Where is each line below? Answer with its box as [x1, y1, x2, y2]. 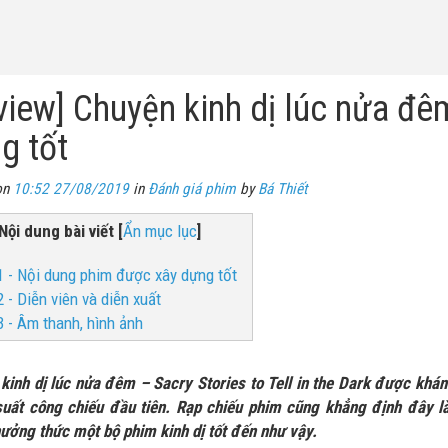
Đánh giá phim [147, 180, 236, 198]
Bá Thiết [257, 180, 308, 198]
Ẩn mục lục [123, 221, 197, 241]
